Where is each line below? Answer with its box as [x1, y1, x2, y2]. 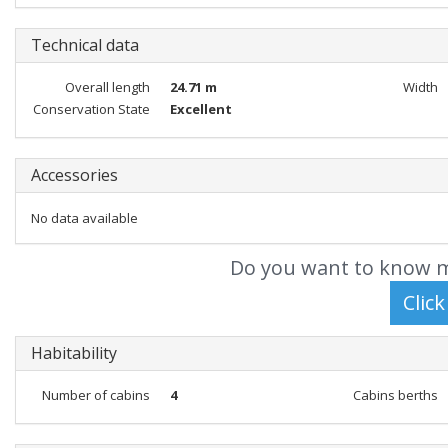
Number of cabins [41, 386, 150, 404]
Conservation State [32, 100, 150, 118]
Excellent [169, 100, 232, 118]
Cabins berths [352, 386, 438, 404]
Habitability [31, 342, 117, 364]
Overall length [64, 78, 150, 96]
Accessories [31, 164, 118, 186]
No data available [31, 209, 138, 227]
